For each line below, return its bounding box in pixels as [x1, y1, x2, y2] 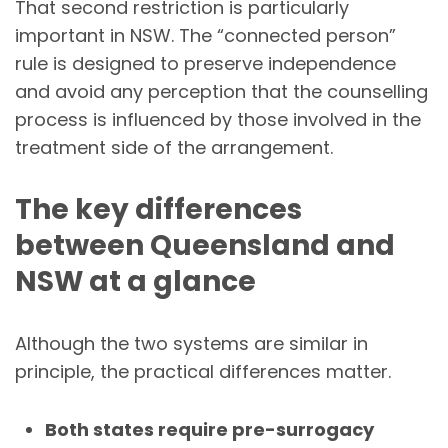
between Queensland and [15, 225, 395, 265]
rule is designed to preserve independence [15, 50, 396, 76]
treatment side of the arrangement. [15, 134, 333, 160]
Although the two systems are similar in [15, 330, 368, 356]
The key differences [15, 189, 302, 229]
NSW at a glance [15, 261, 256, 301]
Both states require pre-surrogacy [45, 416, 374, 442]
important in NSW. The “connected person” [15, 22, 396, 48]
